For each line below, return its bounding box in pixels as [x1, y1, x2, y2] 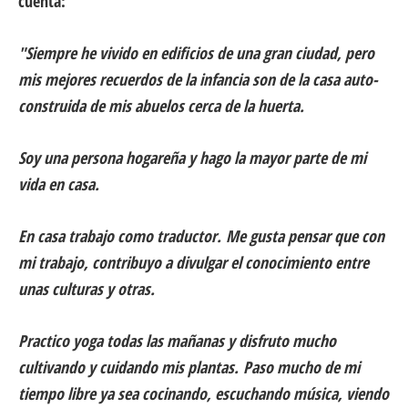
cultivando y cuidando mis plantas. [18, 356, 239, 379]
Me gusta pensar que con [221, 225, 384, 248]
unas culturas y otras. [18, 278, 155, 301]
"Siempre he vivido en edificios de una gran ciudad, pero [18, 42, 374, 65]
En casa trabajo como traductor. [18, 225, 221, 248]
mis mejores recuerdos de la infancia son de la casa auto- [18, 68, 378, 91]
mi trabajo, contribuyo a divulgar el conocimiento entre [18, 251, 369, 274]
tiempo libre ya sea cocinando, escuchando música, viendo [18, 382, 389, 405]
